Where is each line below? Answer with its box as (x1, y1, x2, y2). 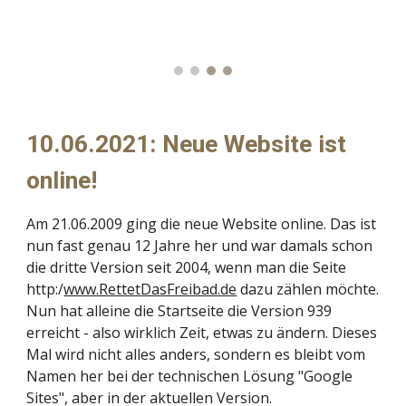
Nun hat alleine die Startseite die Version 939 (26, 301, 333, 322)
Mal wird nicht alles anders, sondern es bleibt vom (26, 344, 366, 365)
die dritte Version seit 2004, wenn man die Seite (26, 257, 347, 278)
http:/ (26, 279, 64, 300)
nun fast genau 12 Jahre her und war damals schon (26, 236, 373, 256)
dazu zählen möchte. (237, 279, 380, 300)
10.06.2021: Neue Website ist (26, 130, 347, 159)
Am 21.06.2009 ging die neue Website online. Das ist (26, 214, 377, 235)
